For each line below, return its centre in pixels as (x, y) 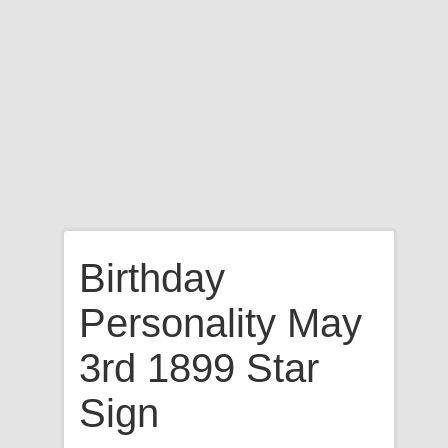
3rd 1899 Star (199, 368)
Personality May (220, 323)
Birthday (152, 278)
